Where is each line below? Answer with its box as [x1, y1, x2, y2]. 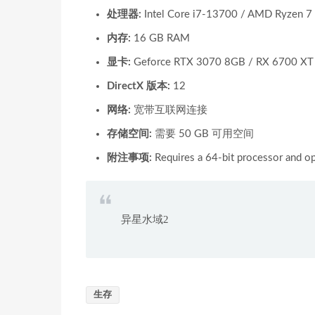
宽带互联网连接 [131, 105, 207, 115]
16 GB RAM [131, 33, 190, 44]
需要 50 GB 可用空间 [152, 129, 254, 139]
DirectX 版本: [107, 81, 170, 91]
